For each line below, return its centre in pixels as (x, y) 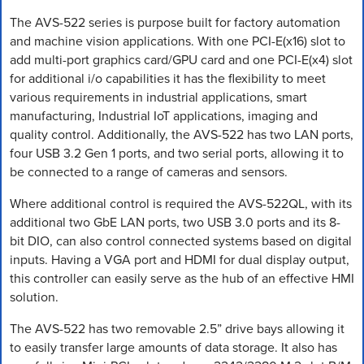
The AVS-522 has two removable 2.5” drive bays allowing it (177, 329)
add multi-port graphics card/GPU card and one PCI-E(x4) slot (181, 60)
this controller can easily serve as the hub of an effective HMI (182, 278)
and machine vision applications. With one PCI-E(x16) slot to (178, 41)
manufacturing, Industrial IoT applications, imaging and (164, 116)
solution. (34, 297)
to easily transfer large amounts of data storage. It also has (173, 347)
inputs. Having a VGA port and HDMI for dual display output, (180, 260)
